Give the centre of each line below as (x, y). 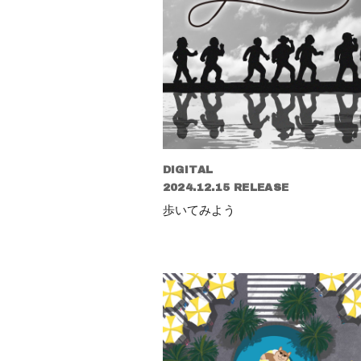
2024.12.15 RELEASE (226, 188)
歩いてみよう (199, 210)
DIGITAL (188, 170)
